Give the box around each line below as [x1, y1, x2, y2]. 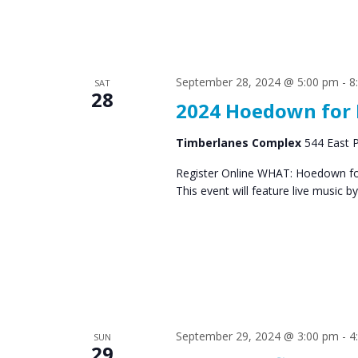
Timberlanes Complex [175, 134, 304, 150]
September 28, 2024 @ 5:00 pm [175, 74, 339, 89]
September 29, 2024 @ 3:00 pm [175, 328, 339, 344]
